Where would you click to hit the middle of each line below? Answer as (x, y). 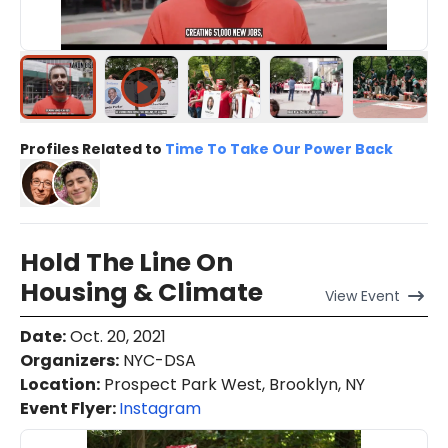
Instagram (160, 409)
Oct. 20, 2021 (116, 337)
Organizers (67, 361)
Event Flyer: (69, 409)
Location (58, 385)
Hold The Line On (126, 263)
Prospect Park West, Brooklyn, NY (232, 385)
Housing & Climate (141, 293)
